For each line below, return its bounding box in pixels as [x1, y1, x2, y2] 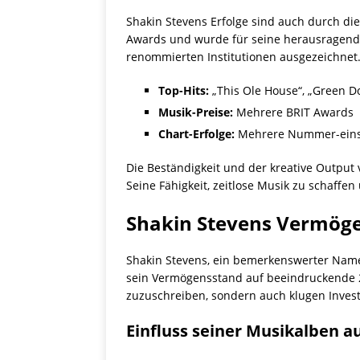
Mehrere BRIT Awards [233, 104, 354, 121]
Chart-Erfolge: [158, 126, 235, 142]
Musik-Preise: [158, 104, 233, 121]
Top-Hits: [158, 83, 209, 99]
